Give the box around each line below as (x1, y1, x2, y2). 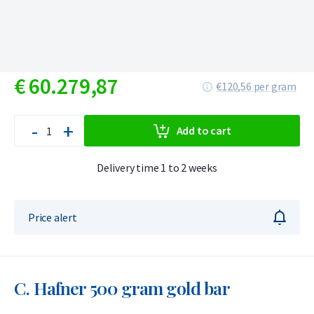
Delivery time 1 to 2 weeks (97, 161, 217, 175)
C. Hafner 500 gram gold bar (14, 276, 230, 299)
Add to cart (176, 123, 231, 137)
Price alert (28, 210, 77, 224)
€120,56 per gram (216, 79, 296, 93)
